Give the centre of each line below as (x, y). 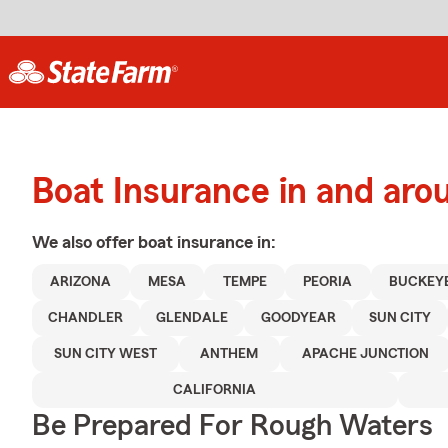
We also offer (85, 242)
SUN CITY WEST (105, 354)
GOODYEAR (298, 318)
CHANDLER (86, 318)
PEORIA (328, 282)
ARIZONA (81, 282)
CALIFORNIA (215, 390)
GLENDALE (192, 318)
